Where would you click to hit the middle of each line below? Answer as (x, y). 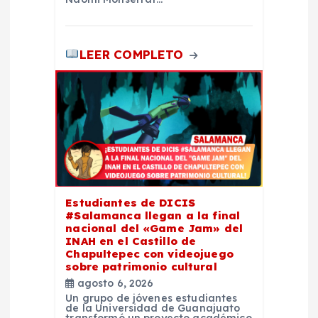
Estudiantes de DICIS (131, 202)
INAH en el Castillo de (131, 241)
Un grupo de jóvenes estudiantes (152, 298)
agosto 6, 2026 (114, 283)
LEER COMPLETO (133, 54)
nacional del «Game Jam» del (154, 228)
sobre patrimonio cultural (141, 266)
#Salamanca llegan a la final (153, 215)
